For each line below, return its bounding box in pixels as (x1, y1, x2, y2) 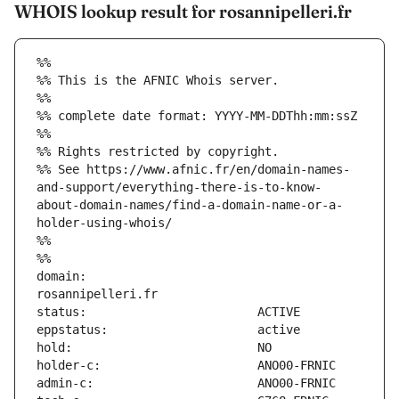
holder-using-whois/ (37, 216, 172, 231)
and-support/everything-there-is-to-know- (37, 180, 322, 195)
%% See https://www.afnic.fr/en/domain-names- (37, 162, 350, 177)
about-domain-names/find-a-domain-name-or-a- (37, 198, 343, 213)
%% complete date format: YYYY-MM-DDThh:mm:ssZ (37, 109, 357, 124)
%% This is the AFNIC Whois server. (37, 73, 279, 88)
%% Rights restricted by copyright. (37, 144, 279, 159)
